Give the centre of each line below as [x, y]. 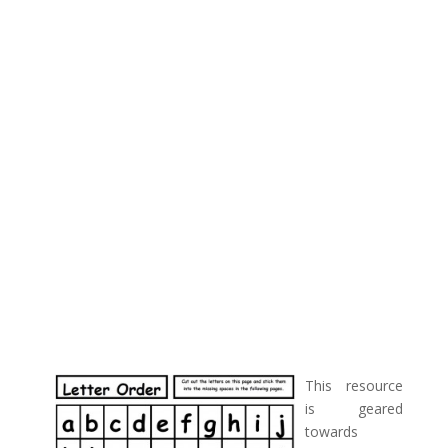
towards [331, 431]
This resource [354, 385]
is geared [354, 408]
